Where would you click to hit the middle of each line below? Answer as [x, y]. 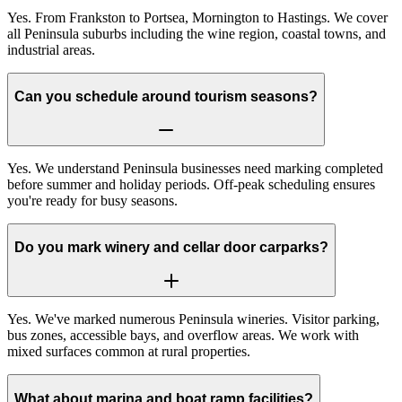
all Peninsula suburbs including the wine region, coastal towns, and [197, 33]
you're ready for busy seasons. [92, 200]
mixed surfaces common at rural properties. [129, 352]
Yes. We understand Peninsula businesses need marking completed [195, 168]
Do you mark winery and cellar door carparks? [171, 248]
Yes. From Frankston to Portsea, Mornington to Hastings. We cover [197, 17]
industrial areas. [51, 49]
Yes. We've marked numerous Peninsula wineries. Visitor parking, [193, 319]
